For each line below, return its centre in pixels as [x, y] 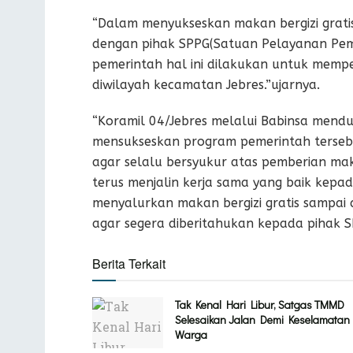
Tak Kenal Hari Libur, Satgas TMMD [260, 305]
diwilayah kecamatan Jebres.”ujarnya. [206, 85]
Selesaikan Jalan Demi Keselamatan [262, 320]
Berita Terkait [129, 264]
